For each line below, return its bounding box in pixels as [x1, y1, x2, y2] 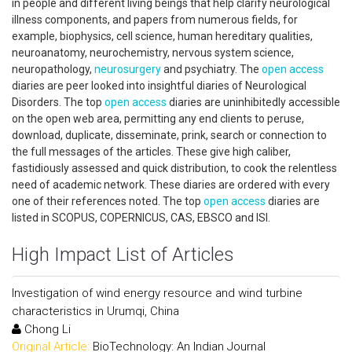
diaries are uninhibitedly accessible [167, 96, 340, 108]
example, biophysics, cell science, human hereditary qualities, [12, 30, 313, 42]
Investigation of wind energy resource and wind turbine [12, 286, 302, 300]
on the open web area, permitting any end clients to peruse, [12, 112, 304, 125]
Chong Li [21, 322, 71, 336]
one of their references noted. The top [12, 195, 203, 207]
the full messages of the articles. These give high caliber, [12, 145, 291, 158]
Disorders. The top [12, 96, 104, 108]
